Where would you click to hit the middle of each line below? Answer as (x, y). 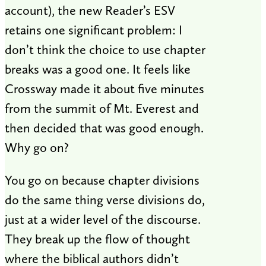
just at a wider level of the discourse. (103, 219)
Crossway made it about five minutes (104, 89)
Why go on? (37, 148)
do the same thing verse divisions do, (105, 200)
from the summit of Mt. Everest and (102, 108)
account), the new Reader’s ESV (90, 10)
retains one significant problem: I (94, 30)
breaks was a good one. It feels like (98, 69)
